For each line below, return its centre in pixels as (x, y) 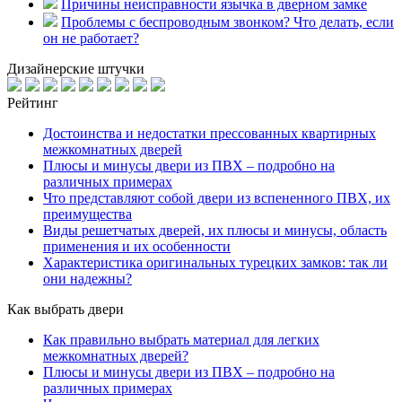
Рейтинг (33, 103)
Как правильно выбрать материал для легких (181, 340)
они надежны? (87, 279)
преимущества (87, 214)
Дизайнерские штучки (76, 69)
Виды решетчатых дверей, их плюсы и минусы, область (215, 231)
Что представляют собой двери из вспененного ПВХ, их (217, 198)
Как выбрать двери (66, 310)
